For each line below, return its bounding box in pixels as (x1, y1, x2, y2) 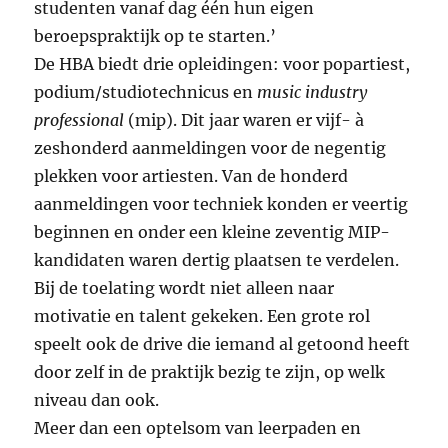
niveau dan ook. (34, 390, 160, 411)
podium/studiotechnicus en (34, 82, 258, 103)
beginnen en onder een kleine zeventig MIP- (34, 222, 391, 243)
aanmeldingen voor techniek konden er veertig (34, 194, 409, 215)
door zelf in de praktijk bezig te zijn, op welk (34, 362, 386, 383)
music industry (257, 82, 368, 103)
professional (34, 110, 125, 131)
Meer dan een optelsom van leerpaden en (34, 418, 362, 439)
